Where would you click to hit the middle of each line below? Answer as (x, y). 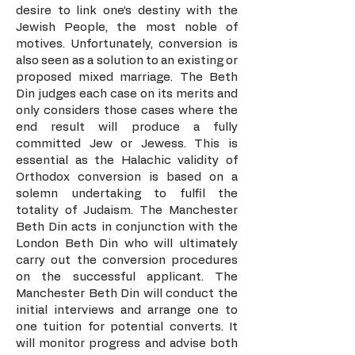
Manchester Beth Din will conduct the (127, 294)
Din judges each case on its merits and (127, 94)
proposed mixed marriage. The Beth (127, 77)
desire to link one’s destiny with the (127, 11)
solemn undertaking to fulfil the (127, 194)
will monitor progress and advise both (127, 344)
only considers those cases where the (127, 111)
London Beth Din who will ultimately (127, 244)
